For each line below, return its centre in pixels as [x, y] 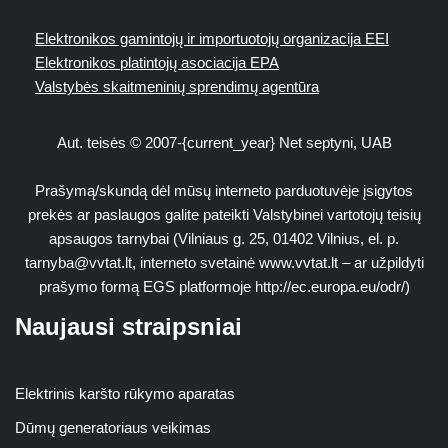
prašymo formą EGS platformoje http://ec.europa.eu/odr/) [224, 286]
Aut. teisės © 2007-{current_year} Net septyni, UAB [224, 142]
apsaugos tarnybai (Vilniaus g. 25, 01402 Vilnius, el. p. [224, 238]
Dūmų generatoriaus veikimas [113, 427]
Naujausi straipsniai [128, 326]
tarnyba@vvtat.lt [78, 262]
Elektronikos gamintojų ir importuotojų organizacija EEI [212, 38]
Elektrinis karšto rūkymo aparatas [125, 393]
